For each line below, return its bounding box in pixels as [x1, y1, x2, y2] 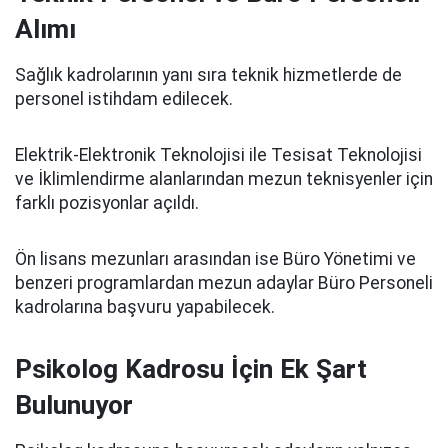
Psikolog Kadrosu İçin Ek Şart [15, 354, 367, 384]
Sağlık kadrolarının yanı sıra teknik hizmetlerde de [15, 65, 402, 85]
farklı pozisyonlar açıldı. [15, 193, 199, 213]
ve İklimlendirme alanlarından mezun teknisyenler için [15, 169, 433, 189]
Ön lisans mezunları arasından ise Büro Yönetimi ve [15, 249, 416, 269]
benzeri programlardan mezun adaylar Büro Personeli [15, 273, 433, 293]
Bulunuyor [15, 390, 133, 420]
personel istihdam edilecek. [15, 89, 233, 109]
